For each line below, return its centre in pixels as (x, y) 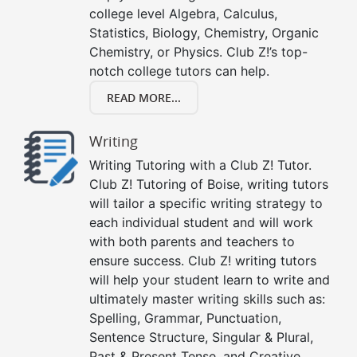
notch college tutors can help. (179, 71)
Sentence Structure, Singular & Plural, (201, 337)
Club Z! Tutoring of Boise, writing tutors (209, 184)
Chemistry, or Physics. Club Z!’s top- (198, 52)
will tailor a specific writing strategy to (206, 204)
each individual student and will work (201, 223)
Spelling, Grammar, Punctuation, (185, 318)
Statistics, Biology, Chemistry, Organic (204, 33)
